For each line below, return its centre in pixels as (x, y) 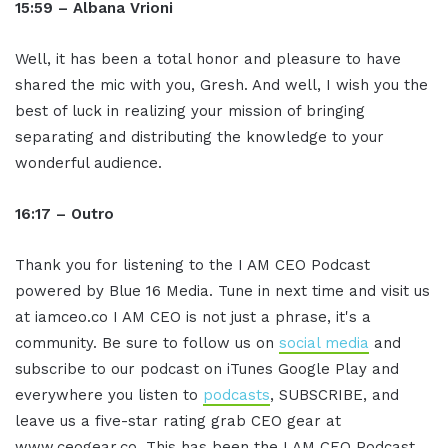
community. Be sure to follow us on (147, 343)
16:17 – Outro (64, 214)
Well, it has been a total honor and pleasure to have (208, 59)
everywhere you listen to (109, 395)
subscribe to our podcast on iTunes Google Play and (207, 369)
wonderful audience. (88, 163)
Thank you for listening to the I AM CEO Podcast (192, 265)
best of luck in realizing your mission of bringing (190, 111)
